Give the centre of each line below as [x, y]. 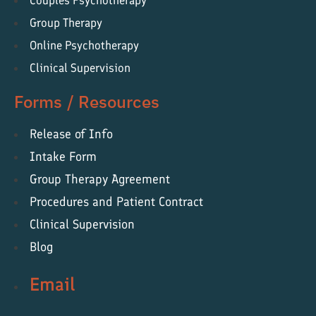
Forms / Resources [87, 102]
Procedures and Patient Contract [116, 202]
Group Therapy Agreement [100, 180]
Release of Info [71, 134]
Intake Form [63, 157]
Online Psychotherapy [84, 45]
